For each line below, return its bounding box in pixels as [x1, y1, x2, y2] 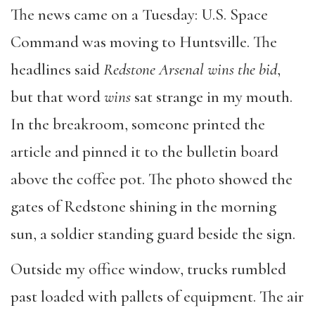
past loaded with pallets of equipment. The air [11, 287, 304, 307]
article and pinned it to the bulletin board [11, 141, 278, 162]
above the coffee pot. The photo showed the [11, 169, 292, 189]
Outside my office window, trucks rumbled [11, 259, 286, 280]
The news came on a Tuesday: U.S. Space [11, 4, 268, 25]
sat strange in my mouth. [131, 86, 292, 107]
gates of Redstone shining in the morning [11, 196, 276, 217]
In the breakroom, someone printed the [11, 114, 265, 134]
